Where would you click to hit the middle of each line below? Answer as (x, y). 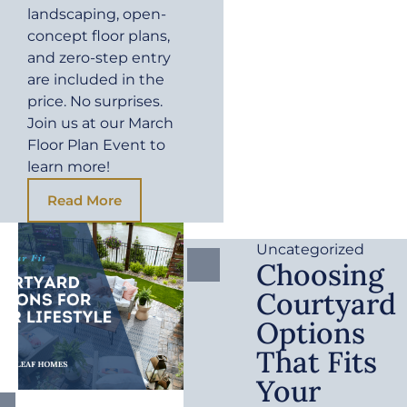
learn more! (69, 167)
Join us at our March (100, 124)
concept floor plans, (99, 36)
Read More (84, 201)
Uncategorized (311, 250)
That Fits (317, 362)
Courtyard (327, 304)
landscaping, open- (97, 15)
